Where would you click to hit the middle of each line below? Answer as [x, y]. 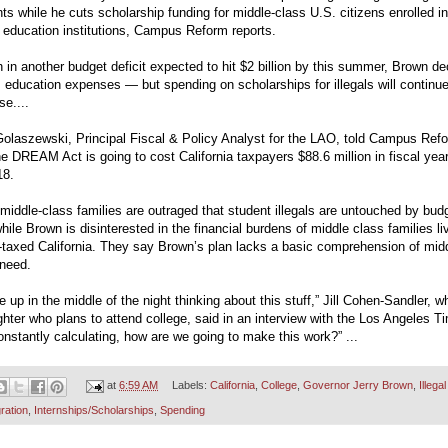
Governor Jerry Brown [357, 385]
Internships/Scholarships [94, 409]
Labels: [190, 385]
